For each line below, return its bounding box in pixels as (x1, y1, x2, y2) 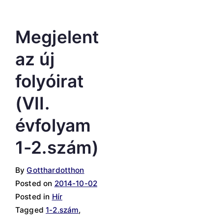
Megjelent (15, 27, 99, 48)
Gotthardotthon (27, 165, 84, 175)
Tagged (15, 205, 46, 215)
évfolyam (15, 115, 91, 137)
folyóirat (15, 71, 84, 92)
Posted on (15, 179, 55, 189)
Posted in (15, 192, 52, 202)
